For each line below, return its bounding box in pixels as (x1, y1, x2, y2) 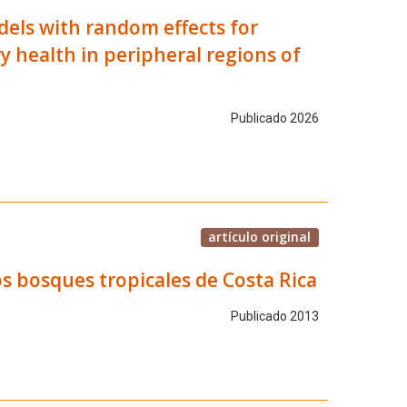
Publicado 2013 (230, 309, 319, 324)
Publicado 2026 (230, 111, 319, 126)
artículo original (208, 227, 312, 245)
